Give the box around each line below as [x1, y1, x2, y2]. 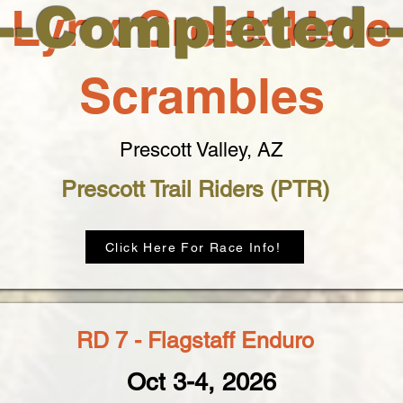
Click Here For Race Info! [105, 239, 281, 255]
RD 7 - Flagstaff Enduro [76, 327, 314, 354]
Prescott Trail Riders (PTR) [60, 176, 329, 202]
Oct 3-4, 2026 [126, 368, 276, 396]
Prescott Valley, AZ [119, 139, 282, 161]
